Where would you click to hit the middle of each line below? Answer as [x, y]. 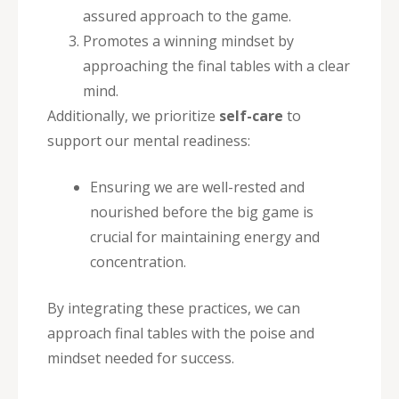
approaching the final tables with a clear [216, 65]
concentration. [138, 261]
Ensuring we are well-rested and [197, 187]
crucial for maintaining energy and [205, 236]
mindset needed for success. [141, 358]
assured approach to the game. [187, 16]
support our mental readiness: [149, 140]
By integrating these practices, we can [174, 308]
